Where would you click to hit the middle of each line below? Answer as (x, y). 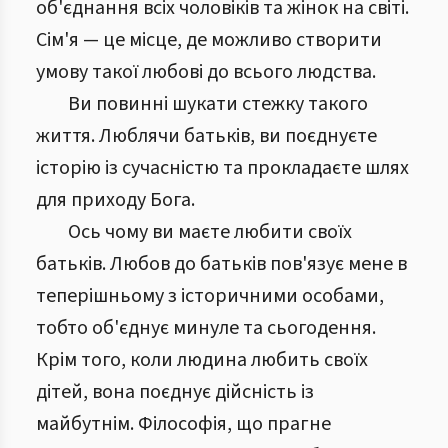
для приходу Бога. (115, 200)
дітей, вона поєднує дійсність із (175, 392)
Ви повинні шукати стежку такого (218, 104)
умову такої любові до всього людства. (206, 72)
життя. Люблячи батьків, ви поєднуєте (206, 136)
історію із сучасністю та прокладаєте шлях (222, 168)
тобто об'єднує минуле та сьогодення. (206, 328)
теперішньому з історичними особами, (210, 296)
